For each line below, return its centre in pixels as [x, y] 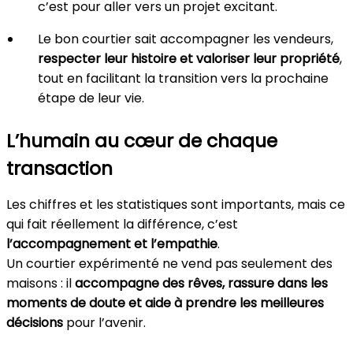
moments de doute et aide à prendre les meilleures [165, 303]
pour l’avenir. [104, 323]
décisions [35, 323]
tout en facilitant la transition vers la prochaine [183, 78]
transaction [59, 168]
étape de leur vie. [91, 98]
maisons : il [41, 283]
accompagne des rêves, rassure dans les [201, 283]
